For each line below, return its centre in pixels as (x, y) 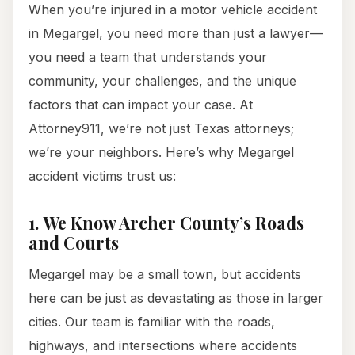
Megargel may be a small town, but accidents (165, 275)
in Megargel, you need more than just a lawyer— (176, 34)
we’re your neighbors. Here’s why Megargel (161, 153)
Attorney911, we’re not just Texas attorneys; (161, 129)
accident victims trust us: (102, 176)
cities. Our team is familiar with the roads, (152, 322)
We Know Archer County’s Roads (174, 223)
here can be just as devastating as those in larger (176, 298)
